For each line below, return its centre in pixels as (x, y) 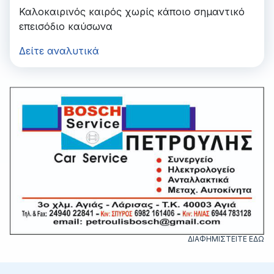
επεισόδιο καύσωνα (66, 27)
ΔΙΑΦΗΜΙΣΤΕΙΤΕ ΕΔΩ (226, 239)
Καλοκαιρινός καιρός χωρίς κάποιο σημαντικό (132, 12)
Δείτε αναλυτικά (59, 51)
